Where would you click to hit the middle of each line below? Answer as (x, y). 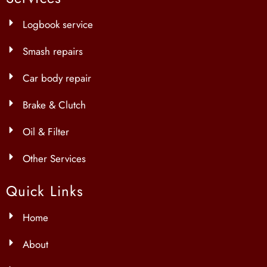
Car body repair (57, 78)
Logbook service (58, 25)
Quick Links (45, 191)
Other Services (54, 159)
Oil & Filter (46, 132)
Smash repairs (53, 52)
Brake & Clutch (54, 105)
